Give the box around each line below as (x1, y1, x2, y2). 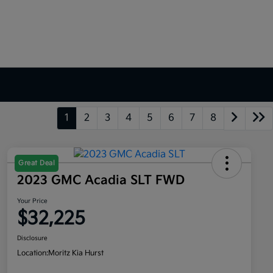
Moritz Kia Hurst (48, 249, 104, 258)
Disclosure (17, 235, 48, 243)
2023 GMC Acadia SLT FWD (17, 173, 185, 188)
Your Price (17, 197, 48, 205)
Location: (17, 249, 48, 258)
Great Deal (18, 159, 55, 168)
